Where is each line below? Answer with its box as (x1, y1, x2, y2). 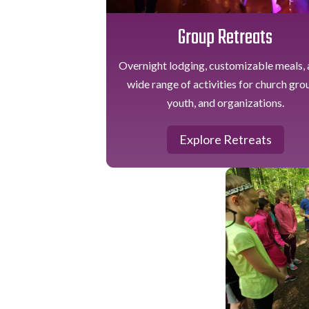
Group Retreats (178, 22, 273, 54)
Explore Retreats (179, 132, 272, 148)
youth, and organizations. (166, 96, 284, 110)
